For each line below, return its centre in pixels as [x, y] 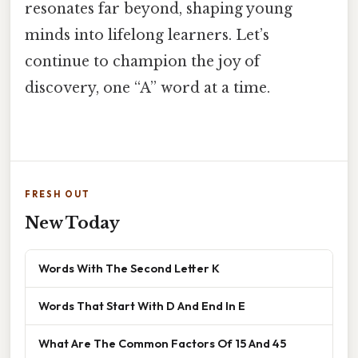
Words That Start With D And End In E [142, 306]
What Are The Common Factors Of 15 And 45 [162, 344]
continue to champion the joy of [142, 61]
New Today [72, 223]
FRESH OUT [58, 195]
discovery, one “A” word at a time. [147, 88]
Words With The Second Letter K [129, 268]
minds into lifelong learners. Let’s [147, 35]
